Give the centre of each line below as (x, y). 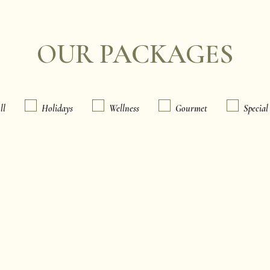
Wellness (124, 108)
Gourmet (191, 108)
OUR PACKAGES (135, 54)
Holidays (57, 108)
